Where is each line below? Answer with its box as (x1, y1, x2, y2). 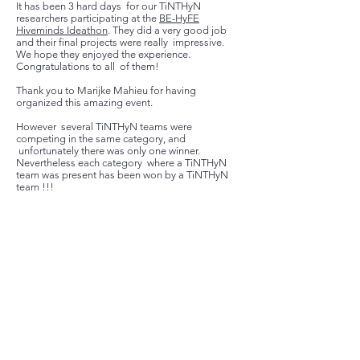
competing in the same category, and (16, 133, 186, 145)
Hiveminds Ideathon (16, 24, 108, 36)
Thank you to (16, 84, 77, 96)
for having (148, 84, 196, 96)
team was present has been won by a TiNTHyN (16, 169, 228, 181)
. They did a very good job (108, 24, 227, 36)
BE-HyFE (159, 12, 199, 24)
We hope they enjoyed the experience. (16, 48, 190, 60)
